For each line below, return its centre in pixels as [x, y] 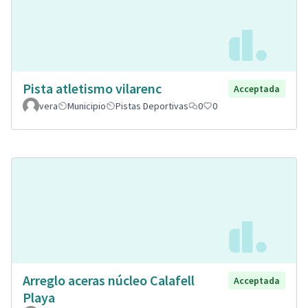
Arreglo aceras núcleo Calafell [109, 280]
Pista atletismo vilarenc [92, 89]
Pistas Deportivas [152, 106]
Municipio [87, 106]
